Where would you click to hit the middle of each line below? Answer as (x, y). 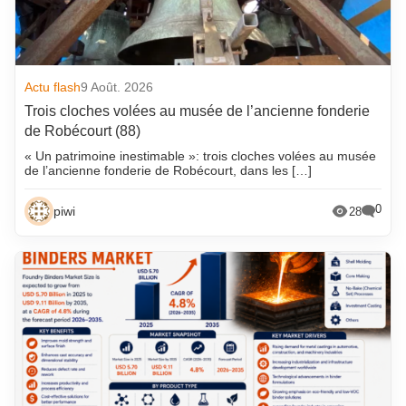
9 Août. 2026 (117, 87)
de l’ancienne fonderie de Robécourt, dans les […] (169, 171)
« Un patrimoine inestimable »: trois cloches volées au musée (201, 156)
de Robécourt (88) (83, 131)
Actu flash (53, 87)
